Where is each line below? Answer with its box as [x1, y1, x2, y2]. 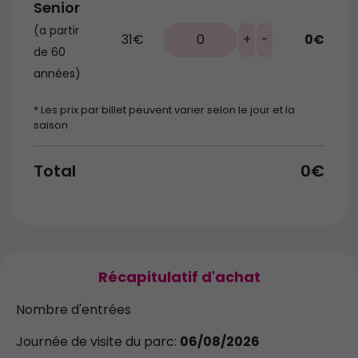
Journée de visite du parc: [16, 332, 180, 352]
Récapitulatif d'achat [97, 267, 261, 288]
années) [34, 66, 81, 82]
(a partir [34, 22, 79, 39]
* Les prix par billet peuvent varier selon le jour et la [34, 102, 295, 118]
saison [34, 117, 68, 133]
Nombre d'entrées [16, 300, 131, 320]
